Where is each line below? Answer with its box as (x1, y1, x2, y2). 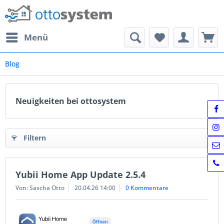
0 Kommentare (125, 183, 168, 192)
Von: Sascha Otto (15, 183, 64, 192)
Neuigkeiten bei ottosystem (15, 95, 126, 106)
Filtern (23, 133, 46, 142)
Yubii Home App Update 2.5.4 (15, 168, 145, 180)
